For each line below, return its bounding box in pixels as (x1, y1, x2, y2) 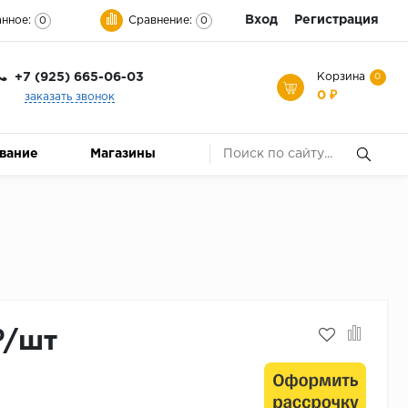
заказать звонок (24, 92, 115, 103)
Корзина (317, 72, 365, 83)
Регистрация (294, 15, 379, 25)
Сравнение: (128, 15, 192, 25)
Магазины (90, 148, 157, 159)
